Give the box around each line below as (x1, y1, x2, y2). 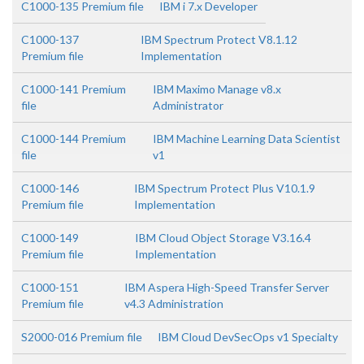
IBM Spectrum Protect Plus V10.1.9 (133, 181, 315, 195)
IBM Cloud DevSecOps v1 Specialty (158, 330, 338, 344)
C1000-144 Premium (21, 132, 126, 145)
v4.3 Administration (124, 297, 224, 310)
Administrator (153, 98, 224, 112)
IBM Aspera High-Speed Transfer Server (124, 280, 330, 294)
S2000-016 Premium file (21, 330, 142, 344)
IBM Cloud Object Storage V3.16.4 (135, 231, 312, 245)
